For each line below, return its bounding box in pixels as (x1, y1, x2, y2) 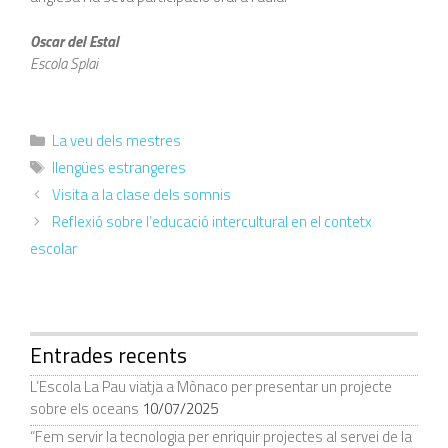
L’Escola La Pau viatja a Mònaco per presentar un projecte (30, 375, 392, 399)
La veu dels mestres (52, 129, 181, 153)
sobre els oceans (30, 397, 139, 421)
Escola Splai (30, 51, 98, 75)
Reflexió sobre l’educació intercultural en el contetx (52, 210, 372, 234)
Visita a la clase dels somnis (52, 183, 231, 207)
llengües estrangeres (52, 156, 186, 180)
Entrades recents (30, 339, 187, 372)
